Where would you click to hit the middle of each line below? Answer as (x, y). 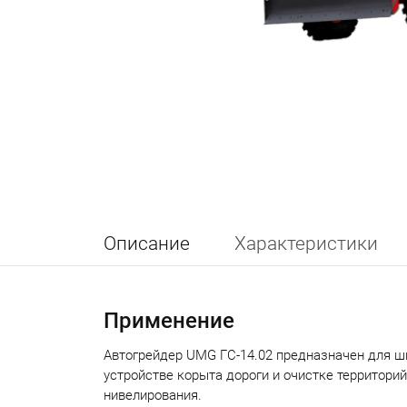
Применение (169, 321)
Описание (147, 243)
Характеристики (306, 243)
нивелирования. (153, 395)
